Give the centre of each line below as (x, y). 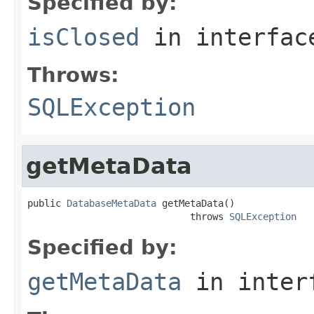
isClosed (83, 37)
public (47, 203)
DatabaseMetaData (111, 203)
